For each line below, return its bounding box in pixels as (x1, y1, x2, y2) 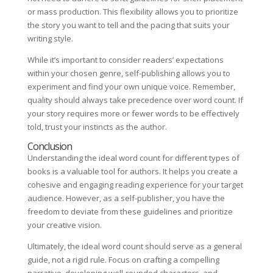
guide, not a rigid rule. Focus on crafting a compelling (27, 254, 219, 266)
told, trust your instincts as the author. (27, 121, 167, 133)
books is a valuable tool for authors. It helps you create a (27, 166, 238, 177)
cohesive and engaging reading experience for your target (27, 179, 243, 191)
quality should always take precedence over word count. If (27, 94, 243, 106)
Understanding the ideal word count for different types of (27, 152, 239, 164)
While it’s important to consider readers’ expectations (27, 54, 224, 66)
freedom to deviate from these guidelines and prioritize (27, 206, 233, 218)
